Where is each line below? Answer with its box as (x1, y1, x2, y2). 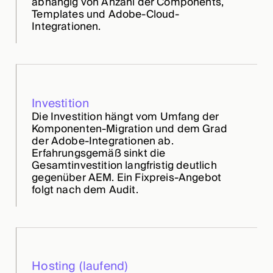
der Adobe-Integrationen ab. (32, 132, 174, 150)
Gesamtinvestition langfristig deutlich (32, 156, 217, 174)
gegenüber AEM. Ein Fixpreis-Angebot (32, 168, 222, 186)
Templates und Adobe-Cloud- (32, 5, 180, 24)
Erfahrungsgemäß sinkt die (32, 144, 166, 162)
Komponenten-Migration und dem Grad (32, 119, 227, 138)
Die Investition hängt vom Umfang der (32, 107, 219, 126)
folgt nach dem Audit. (32, 180, 138, 199)
